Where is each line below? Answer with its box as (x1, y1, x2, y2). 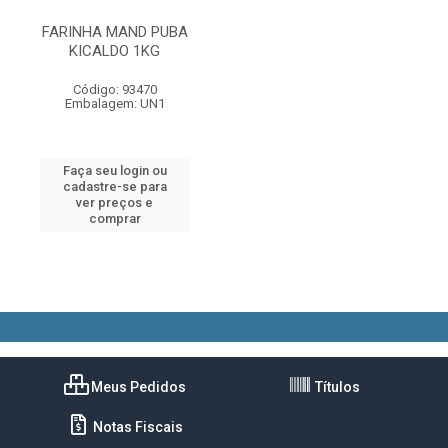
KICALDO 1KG (69, 42, 160, 60)
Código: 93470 (72, 82, 157, 97)
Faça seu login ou (62, 163, 167, 178)
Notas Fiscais (90, 418, 183, 435)
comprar (88, 211, 141, 226)
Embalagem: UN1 (64, 96, 165, 111)
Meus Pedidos (87, 378, 186, 395)
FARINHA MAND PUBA (41, 23, 188, 41)
